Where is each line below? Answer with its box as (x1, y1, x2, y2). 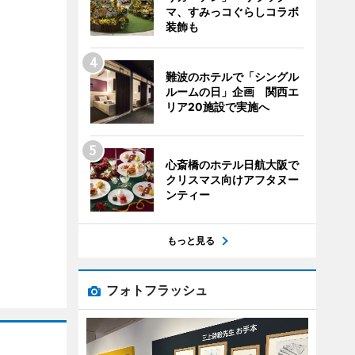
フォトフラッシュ (105, 282, 208, 298)
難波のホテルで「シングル (165, 70, 299, 83)
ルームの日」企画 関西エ (165, 85, 299, 98)
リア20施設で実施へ (165, 100, 269, 113)
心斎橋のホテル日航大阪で (165, 158, 299, 171)
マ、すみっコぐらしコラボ (165, 5, 299, 18)
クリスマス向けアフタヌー (165, 173, 299, 186)
